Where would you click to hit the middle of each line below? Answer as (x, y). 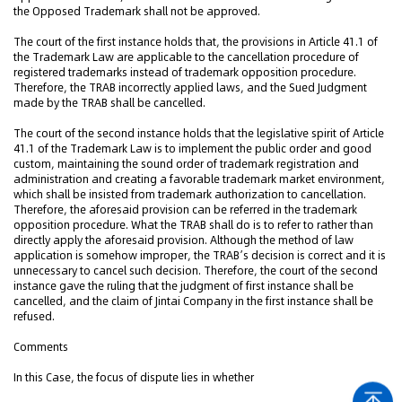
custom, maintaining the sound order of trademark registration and (186, 164)
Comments (41, 347)
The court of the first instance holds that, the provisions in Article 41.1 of (196, 42)
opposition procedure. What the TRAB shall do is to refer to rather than (193, 225)
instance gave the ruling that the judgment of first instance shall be (184, 286)
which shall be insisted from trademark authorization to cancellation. (190, 194)
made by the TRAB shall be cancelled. (109, 103)
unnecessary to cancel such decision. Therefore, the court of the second (196, 271)
